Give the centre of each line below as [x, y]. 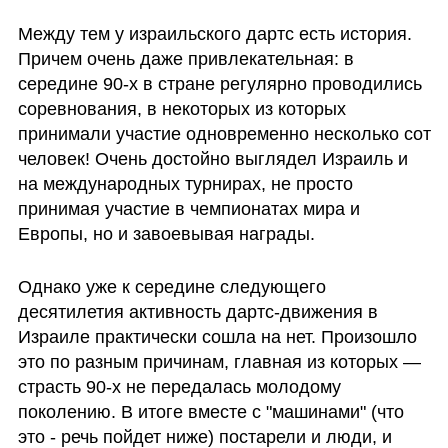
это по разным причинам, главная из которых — [219, 362]
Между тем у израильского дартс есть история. [214, 33]
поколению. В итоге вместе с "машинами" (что [210, 412]
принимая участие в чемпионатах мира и [188, 208]
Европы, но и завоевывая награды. [168, 233]
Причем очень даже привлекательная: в [185, 58]
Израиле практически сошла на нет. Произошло [217, 337]
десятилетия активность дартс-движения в [197, 312]
